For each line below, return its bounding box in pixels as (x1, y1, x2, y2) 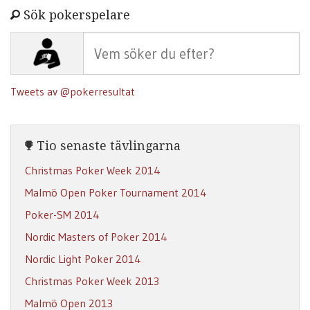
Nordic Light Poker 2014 (25, 252, 141, 266)
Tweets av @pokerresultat (10, 84, 135, 98)
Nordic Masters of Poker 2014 (25, 230, 167, 244)
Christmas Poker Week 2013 (25, 274, 159, 289)
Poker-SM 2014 (25, 208, 100, 222)
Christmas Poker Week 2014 (25, 163, 161, 178)
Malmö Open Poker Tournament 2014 (25, 185, 207, 200)
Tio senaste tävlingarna (33, 138, 181, 153)
